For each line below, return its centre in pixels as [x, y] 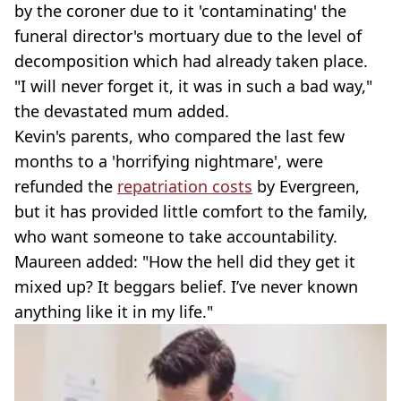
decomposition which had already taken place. [191, 60]
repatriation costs [185, 186]
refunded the [66, 186]
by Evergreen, [306, 186]
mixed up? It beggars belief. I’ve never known [186, 286]
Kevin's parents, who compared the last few [179, 136]
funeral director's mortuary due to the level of [188, 35]
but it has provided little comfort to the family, [191, 211]
